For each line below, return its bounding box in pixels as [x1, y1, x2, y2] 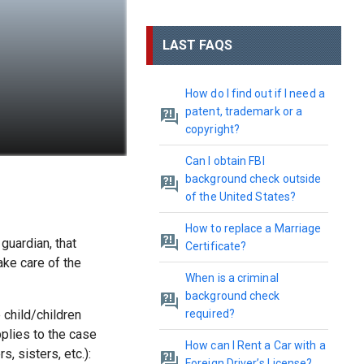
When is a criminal [185, 271, 279, 284]
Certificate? [185, 240, 247, 253]
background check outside [185, 172, 322, 185]
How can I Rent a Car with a [185, 339, 326, 352]
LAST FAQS [162, 37, 232, 53]
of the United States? [185, 190, 297, 203]
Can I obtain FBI [185, 154, 265, 167]
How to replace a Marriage [185, 222, 322, 235]
